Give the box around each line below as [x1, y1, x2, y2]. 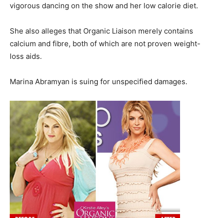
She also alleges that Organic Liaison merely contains [10, 26, 193, 36]
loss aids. [10, 52, 42, 61]
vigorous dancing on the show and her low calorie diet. [10, 1, 198, 11]
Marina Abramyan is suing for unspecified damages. [10, 77, 187, 87]
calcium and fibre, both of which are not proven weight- [10, 39, 200, 49]
